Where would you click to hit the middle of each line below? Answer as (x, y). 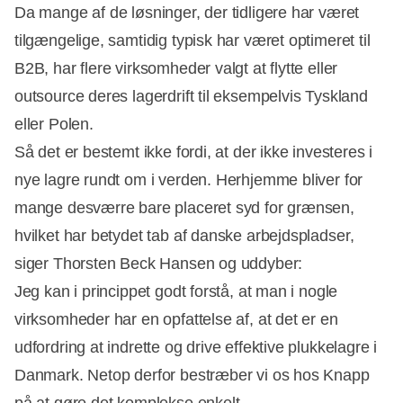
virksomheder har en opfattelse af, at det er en (176, 319)
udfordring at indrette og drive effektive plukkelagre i (196, 347)
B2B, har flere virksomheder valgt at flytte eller (176, 68)
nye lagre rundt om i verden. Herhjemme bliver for (189, 180)
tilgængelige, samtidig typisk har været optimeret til (193, 40)
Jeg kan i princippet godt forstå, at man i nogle (176, 291)
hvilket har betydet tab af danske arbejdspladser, (185, 236)
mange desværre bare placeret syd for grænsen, (184, 208)
